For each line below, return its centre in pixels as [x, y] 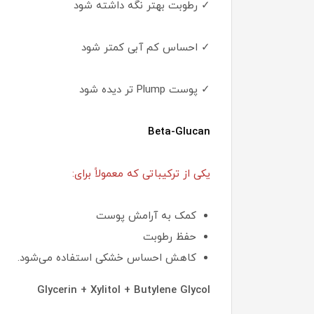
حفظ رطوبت [170, 237]
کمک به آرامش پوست [146, 216]
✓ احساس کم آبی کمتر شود [146, 48]
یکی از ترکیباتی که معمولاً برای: [141, 174]
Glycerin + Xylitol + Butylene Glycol [124, 290]
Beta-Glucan [179, 132]
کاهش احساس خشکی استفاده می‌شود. [107, 258]
